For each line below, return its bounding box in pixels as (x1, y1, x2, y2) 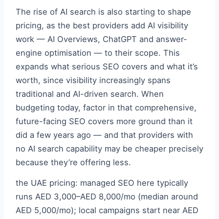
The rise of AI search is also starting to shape (16, 7, 191, 17)
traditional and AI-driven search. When (16, 89, 164, 99)
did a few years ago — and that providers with (16, 130, 193, 140)
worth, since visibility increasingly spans (16, 75, 171, 85)
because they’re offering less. (16, 157, 131, 167)
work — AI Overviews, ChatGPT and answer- (16, 34, 187, 44)
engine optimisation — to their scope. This (16, 48, 180, 58)
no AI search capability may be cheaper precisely (16, 144, 203, 153)
